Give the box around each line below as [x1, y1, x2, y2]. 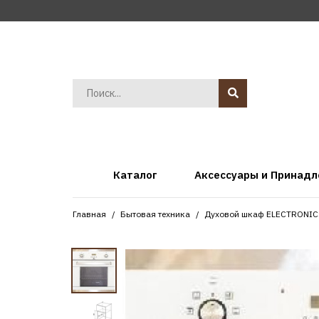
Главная [73, 209, 106, 219]
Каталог [113, 168, 157, 182]
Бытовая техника [120, 209, 190, 219]
